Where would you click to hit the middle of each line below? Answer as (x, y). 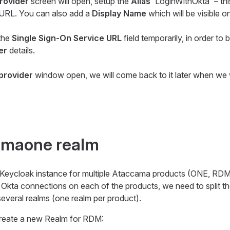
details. (21, 50)
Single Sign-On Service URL (66, 38)
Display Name (119, 13)
